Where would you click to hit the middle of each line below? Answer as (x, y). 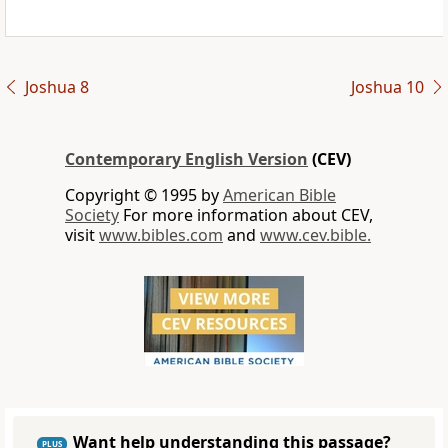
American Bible (279, 195)
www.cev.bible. (315, 235)
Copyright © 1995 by (144, 195)
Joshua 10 (387, 87)
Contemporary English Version (186, 159)
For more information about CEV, (246, 215)
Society (92, 215)
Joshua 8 (56, 87)
